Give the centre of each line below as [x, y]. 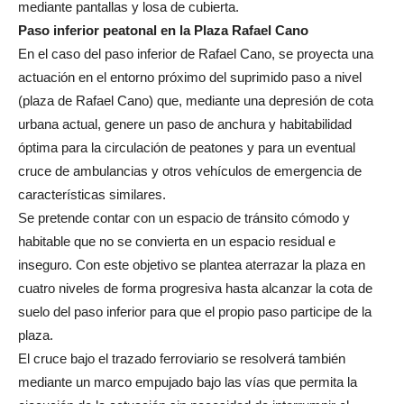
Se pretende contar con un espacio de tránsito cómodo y [184, 217]
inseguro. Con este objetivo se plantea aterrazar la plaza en [192, 264]
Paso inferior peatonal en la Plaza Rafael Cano [163, 30]
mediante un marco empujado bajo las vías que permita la [188, 381]
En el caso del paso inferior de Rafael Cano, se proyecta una [196, 53]
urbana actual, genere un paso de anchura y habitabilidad [185, 124]
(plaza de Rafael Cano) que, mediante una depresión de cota [196, 100]
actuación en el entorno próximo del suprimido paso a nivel [190, 77]
